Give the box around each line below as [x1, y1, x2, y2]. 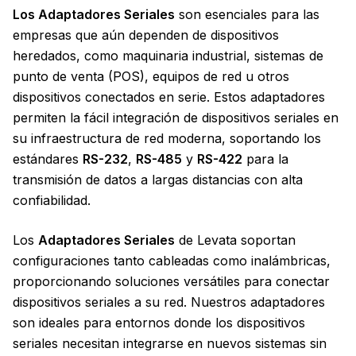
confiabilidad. [13, 192, 91, 208]
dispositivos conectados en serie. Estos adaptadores [13, 89, 325, 105]
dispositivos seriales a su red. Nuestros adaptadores [13, 294, 325, 310]
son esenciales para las [175, 6, 319, 22]
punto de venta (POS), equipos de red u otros [13, 68, 289, 84]
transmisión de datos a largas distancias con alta [13, 172, 303, 188]
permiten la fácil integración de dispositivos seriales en [13, 110, 339, 126]
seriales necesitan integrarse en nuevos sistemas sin [13, 335, 327, 351]
